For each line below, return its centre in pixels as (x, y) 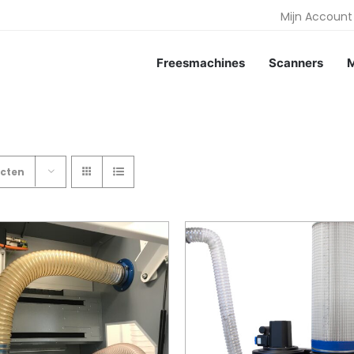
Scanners (296, 62)
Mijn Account (316, 16)
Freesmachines (201, 62)
